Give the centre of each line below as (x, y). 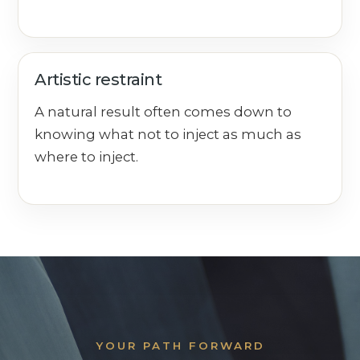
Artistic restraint (98, 79)
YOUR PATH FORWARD (180, 346)
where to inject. (87, 156)
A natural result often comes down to (164, 111)
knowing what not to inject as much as (168, 134)
